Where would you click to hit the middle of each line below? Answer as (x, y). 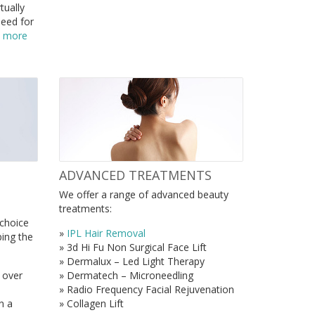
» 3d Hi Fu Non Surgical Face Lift (133, 247)
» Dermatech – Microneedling (126, 275)
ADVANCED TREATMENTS (135, 175)
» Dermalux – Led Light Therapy (131, 261)
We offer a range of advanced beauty (143, 194)
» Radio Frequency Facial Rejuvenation (146, 289)
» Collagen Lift (91, 303)
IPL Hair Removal (106, 233)
